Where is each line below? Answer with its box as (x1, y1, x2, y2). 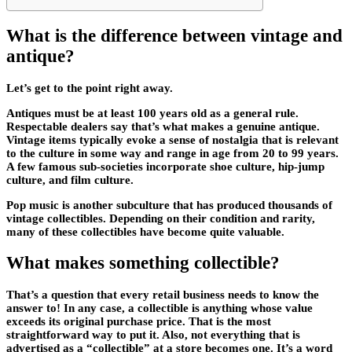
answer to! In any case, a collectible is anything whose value (6, 301, 313, 314)
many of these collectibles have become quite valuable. (6, 225, 284, 238)
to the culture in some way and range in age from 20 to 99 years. (6, 146, 339, 159)
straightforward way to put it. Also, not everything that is (6, 328, 300, 341)
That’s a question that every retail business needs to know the (6, 288, 319, 301)
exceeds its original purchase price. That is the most (6, 314, 271, 328)
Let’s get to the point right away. (6, 81, 173, 94)
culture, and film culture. (6, 173, 134, 186)
